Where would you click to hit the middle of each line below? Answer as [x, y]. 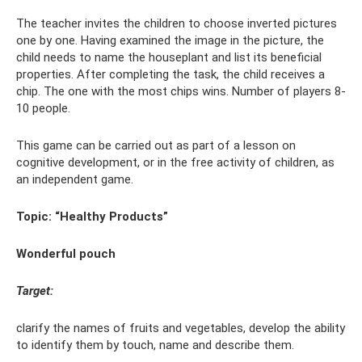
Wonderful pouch [66, 254]
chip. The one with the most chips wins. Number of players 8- [181, 92]
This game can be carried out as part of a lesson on [156, 146]
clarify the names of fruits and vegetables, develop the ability [181, 328]
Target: [35, 291]
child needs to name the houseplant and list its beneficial [169, 58]
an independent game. [75, 180]
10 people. [43, 109]
